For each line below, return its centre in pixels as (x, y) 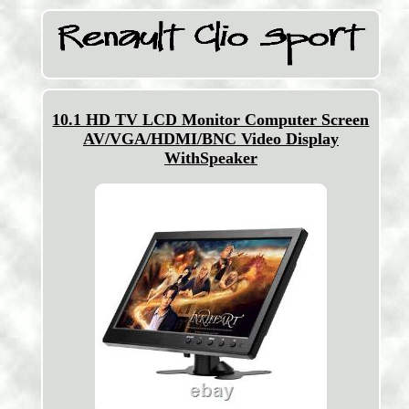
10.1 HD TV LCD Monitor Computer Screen (211, 120)
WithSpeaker (210, 158)
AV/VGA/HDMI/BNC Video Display (210, 139)
